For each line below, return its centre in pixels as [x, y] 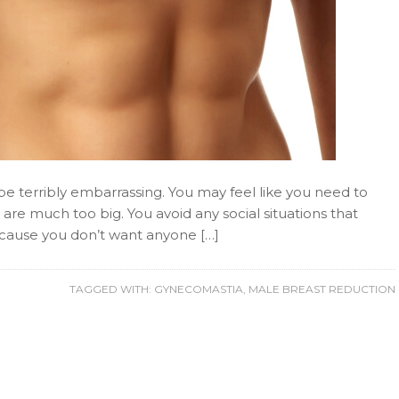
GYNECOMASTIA [199, 289]
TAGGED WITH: [112, 289]
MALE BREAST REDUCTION [322, 289]
